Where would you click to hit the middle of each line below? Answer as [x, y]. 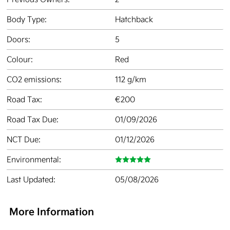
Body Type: [27, 19]
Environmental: [34, 159]
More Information [52, 212]
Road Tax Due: [33, 119]
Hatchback [134, 19]
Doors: [18, 39]
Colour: [20, 59]
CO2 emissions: [34, 79]
